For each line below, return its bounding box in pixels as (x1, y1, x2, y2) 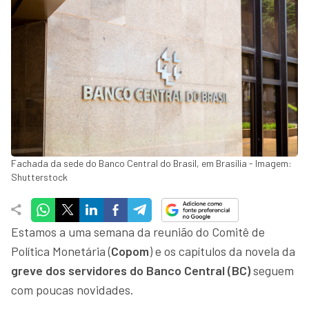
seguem (250, 262, 294, 278)
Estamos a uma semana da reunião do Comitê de (11, 223, 265, 239)
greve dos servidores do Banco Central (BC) (11, 262, 250, 278)
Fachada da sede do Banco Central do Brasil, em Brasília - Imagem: (11, 157, 292, 169)
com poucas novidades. (11, 281, 134, 297)
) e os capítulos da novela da (149, 243, 295, 259)
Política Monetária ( (11, 243, 111, 259)
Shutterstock (11, 170, 68, 183)
